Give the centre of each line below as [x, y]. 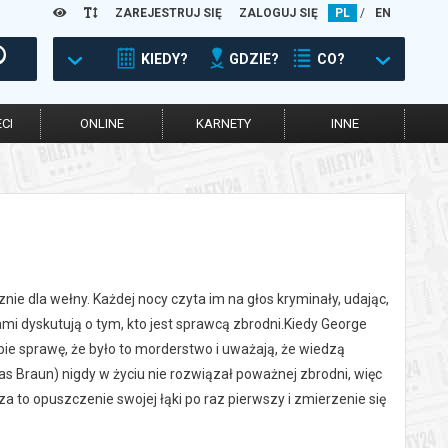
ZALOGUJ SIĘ [278, 13]
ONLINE [101, 123]
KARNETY [223, 123]
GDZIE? [254, 59]
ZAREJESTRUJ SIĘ [168, 13]
